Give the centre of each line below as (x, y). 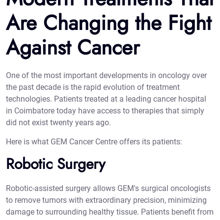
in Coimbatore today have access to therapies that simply (105, 111)
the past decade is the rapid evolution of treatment (93, 87)
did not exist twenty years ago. (58, 123)
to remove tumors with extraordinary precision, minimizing (106, 200)
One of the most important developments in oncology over (106, 76)
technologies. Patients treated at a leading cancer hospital (106, 99)
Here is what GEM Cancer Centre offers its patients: (94, 142)
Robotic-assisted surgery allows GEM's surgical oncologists (108, 189)
